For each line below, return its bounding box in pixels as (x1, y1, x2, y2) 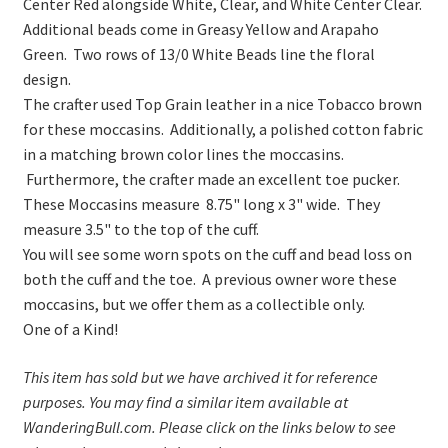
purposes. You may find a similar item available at (22, 391, 348, 412)
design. (22, 69, 71, 90)
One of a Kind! (22, 319, 118, 340)
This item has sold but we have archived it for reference (22, 366, 378, 387)
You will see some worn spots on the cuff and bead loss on (22, 244, 412, 265)
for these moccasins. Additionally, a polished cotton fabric (22, 119, 423, 140)
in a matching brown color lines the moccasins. (22, 144, 344, 165)
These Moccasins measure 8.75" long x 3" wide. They (22, 194, 380, 215)
